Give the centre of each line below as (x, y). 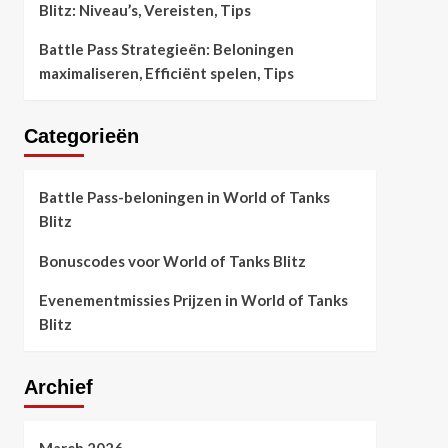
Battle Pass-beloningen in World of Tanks (184, 197)
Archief (58, 387)
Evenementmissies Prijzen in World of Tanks (193, 300)
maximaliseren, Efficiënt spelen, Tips (166, 73)
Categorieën (81, 136)
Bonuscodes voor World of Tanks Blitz (172, 261)
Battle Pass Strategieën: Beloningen (166, 49)
